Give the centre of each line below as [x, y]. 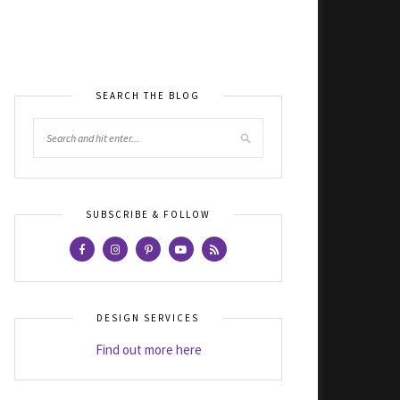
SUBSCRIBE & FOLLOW [148, 214]
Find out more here [148, 349]
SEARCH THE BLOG [148, 95]
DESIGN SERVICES [148, 317]
